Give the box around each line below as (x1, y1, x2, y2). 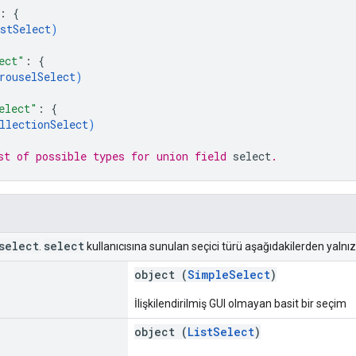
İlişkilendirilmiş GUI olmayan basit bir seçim (134, 296, 346, 310)
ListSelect (188, 323, 254, 339)
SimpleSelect (188, 266, 270, 282)
